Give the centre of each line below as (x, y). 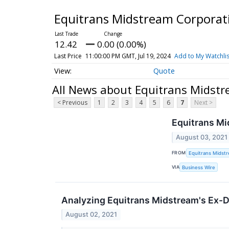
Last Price (68, 56)
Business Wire (199, 167)
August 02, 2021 (91, 215)
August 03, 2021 (202, 137)
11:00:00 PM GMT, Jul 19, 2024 (128, 56)
